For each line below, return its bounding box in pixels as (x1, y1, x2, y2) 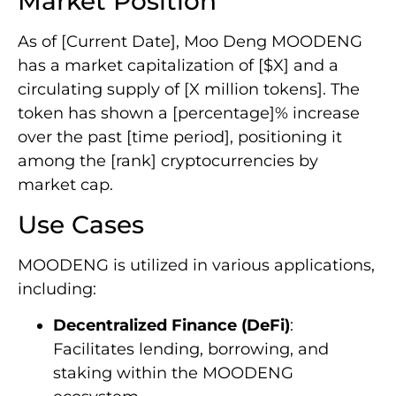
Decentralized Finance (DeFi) (53, 315, 290, 335)
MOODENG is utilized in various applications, (18, 255, 375, 275)
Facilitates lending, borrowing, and (53, 339, 329, 359)
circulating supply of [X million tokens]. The (18, 80, 360, 100)
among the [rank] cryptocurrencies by (18, 151, 318, 171)
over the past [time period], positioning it (18, 127, 342, 148)
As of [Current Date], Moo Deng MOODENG (18, 32, 362, 52)
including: (18, 278, 96, 299)
